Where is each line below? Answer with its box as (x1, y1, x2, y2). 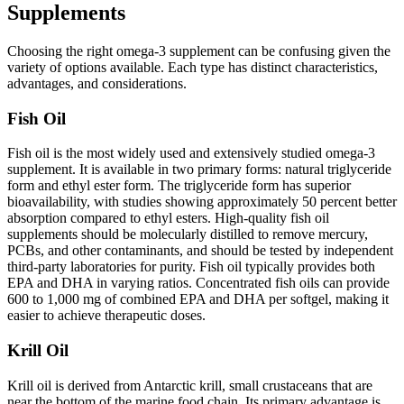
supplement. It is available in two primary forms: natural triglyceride (7, 161, 391, 178)
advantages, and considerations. (7, 76, 187, 91)
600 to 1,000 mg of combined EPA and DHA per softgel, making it (7, 291, 389, 308)
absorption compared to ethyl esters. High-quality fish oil (7, 210, 329, 226)
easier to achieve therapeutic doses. (7, 308, 206, 324)
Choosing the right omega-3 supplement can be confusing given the (7, 43, 390, 59)
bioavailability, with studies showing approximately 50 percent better (7, 194, 397, 210)
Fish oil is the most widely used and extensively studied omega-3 (7, 145, 375, 161)
